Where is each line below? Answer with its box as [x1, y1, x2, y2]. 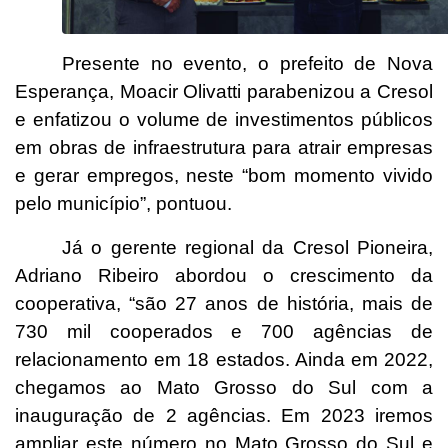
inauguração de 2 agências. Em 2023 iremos [15, 404, 433, 426]
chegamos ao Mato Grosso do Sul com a [15, 376, 433, 398]
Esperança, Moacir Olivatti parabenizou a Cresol [15, 80, 433, 102]
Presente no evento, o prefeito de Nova [62, 52, 433, 74]
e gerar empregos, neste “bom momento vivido [15, 164, 433, 186]
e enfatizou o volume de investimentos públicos [15, 108, 433, 130]
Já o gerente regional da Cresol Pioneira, [62, 236, 433, 258]
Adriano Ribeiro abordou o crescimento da [15, 264, 433, 286]
